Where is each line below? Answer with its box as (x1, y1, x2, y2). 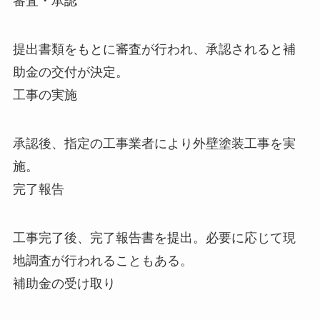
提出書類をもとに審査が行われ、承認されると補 (12, 41, 296, 56)
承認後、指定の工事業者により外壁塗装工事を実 (12, 136, 296, 151)
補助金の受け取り (12, 276, 116, 291)
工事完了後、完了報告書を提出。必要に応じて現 (12, 230, 296, 245)
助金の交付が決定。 (12, 64, 129, 79)
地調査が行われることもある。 (12, 253, 193, 268)
